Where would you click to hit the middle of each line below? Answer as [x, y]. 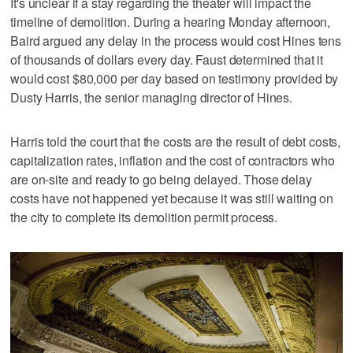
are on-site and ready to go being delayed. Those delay [161, 180]
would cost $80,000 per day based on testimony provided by [175, 79]
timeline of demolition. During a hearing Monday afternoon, [171, 22]
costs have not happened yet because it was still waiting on [172, 199]
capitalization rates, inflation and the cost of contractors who [173, 161]
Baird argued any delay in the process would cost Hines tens [176, 41]
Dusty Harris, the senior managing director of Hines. [152, 98]
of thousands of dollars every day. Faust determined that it [167, 60]
